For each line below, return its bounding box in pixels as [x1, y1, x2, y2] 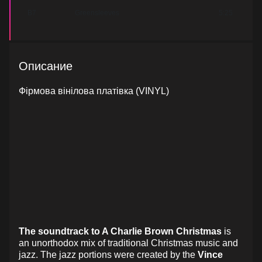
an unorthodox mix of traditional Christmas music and [19, 238, 238, 248]
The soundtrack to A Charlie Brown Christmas [19, 226, 222, 236]
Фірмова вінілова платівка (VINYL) [19, 86, 169, 96]
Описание [19, 60, 73, 73]
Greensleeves [75, 9, 119, 17]
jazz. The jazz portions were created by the [19, 250, 198, 260]
